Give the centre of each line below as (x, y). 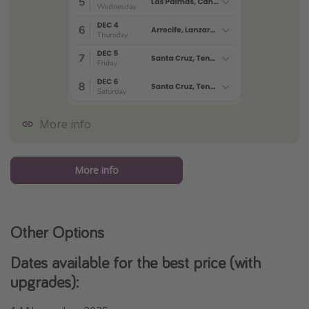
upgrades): (44, 282)
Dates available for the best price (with (136, 263)
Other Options (57, 232)
